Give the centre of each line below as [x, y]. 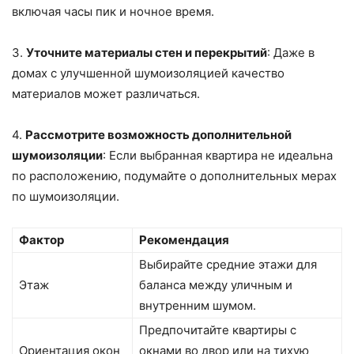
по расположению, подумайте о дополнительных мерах [174, 176]
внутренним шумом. [198, 306]
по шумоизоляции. [66, 197]
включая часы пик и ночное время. [113, 12]
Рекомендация [184, 240]
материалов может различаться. [106, 94]
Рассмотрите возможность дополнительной [158, 135]
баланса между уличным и [216, 285]
